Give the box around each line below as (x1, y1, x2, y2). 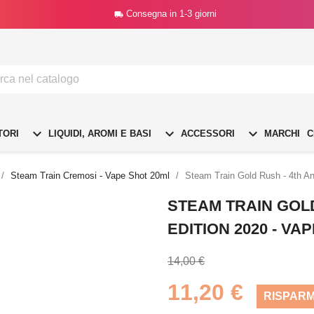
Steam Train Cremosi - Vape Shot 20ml (11, 170, 170, 181)
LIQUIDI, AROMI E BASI (46, 128, 151, 139)
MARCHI (261, 128, 300, 139)
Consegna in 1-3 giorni (125, 8, 217, 19)
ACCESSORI (178, 128, 235, 139)
